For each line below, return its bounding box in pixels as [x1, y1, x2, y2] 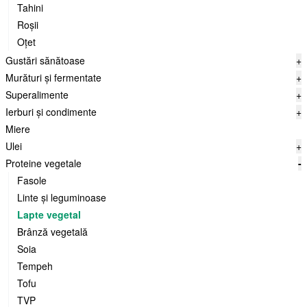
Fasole [17, 173, 47, 187]
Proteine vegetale [5, 156, 82, 170]
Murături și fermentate [5, 71, 101, 84]
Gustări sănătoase [5, 53, 85, 67]
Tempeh [17, 259, 53, 273]
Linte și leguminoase [17, 191, 106, 204]
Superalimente [5, 88, 69, 101]
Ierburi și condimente [5, 105, 97, 119]
